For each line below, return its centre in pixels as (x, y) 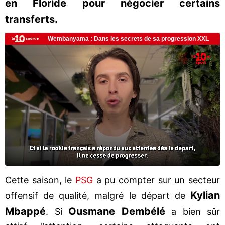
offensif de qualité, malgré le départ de (98, 195)
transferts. (31, 19)
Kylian (205, 195)
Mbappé (25, 211)
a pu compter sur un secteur (158, 180)
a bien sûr (196, 211)
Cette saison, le (40, 180)
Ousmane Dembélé (120, 211)
